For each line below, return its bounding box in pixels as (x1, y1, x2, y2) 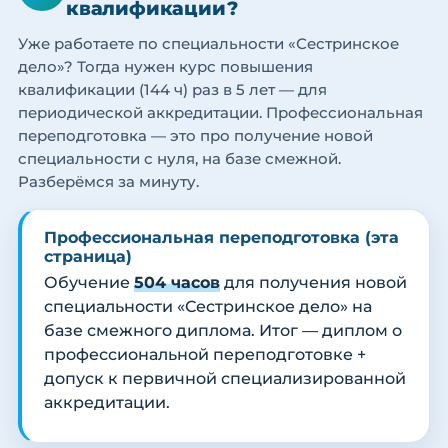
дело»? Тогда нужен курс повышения (18, 57, 313, 77)
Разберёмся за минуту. (18, 172, 199, 192)
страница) (44, 247, 132, 267)
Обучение (44, 273, 134, 293)
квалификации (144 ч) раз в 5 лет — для (18, 80, 327, 100)
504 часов (134, 273, 220, 293)
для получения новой (220, 273, 407, 293)
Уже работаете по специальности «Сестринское (18, 34, 399, 54)
